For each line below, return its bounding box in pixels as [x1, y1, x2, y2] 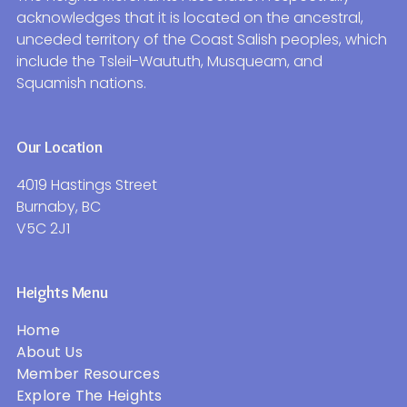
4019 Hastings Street [15, 174, 157, 195]
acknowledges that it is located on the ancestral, [15, 6, 363, 28]
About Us [15, 341, 83, 362]
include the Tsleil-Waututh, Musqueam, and [15, 50, 323, 72]
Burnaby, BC [15, 195, 101, 217]
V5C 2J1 [15, 217, 70, 239]
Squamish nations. [15, 72, 146, 94]
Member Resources [15, 362, 160, 384]
